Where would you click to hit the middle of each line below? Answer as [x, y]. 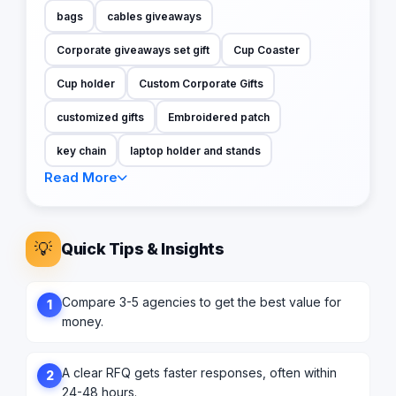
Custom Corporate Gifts [201, 83]
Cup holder [85, 83]
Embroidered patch [218, 117]
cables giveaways [154, 16]
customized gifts [100, 117]
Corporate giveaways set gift [133, 49]
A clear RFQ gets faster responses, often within [199, 373]
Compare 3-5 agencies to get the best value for [202, 302]
